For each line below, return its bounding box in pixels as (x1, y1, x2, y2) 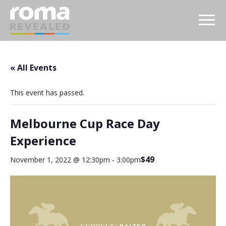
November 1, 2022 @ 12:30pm (10, 154, 110, 164)
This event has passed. (10, 88, 84, 97)
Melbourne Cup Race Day (10, 115, 160, 132)
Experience (10, 132, 76, 149)
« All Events (10, 62, 56, 73)
